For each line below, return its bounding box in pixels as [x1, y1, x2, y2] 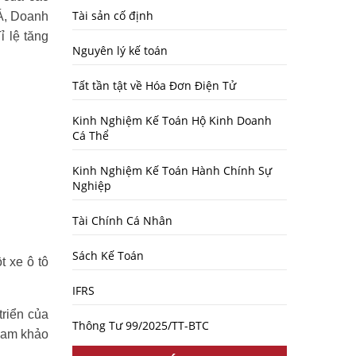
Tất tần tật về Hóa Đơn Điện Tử [72, 78, 236, 93]
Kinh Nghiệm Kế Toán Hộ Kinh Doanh [72, 113, 272, 128]
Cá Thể [72, 128, 109, 143]
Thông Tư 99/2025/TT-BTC [72, 318, 209, 333]
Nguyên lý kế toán [72, 43, 168, 58]
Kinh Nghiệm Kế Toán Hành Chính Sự [72, 163, 272, 178]
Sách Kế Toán [72, 248, 144, 263]
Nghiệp [72, 178, 111, 193]
